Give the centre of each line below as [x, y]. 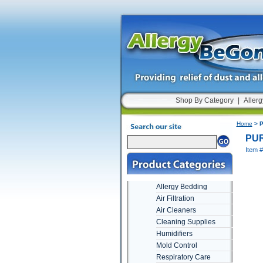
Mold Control [176, 245]
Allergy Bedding [181, 187]
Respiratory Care [183, 257]
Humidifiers [174, 234]
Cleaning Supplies [186, 222]
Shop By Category [205, 100]
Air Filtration [175, 198]
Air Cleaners [176, 210]
